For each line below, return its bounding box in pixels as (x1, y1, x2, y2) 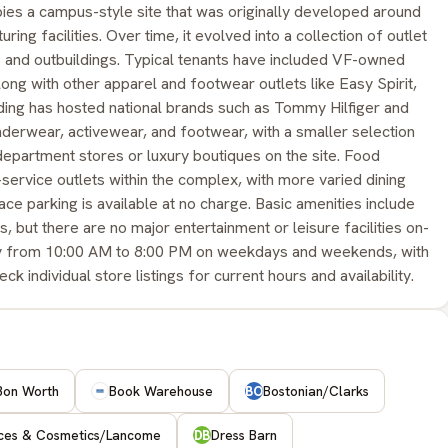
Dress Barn (211, 426, 277, 444)
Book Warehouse (109, 382, 213, 400)
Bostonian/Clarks (263, 382, 369, 400)
